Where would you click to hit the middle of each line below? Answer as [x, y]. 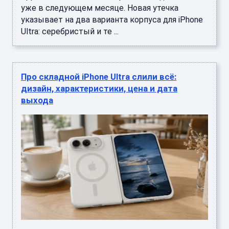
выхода [37, 100]
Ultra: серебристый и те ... [70, 31]
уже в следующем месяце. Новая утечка [100, 8]
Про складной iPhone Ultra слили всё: [99, 76]
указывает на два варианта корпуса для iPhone [112, 19]
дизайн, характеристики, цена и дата [99, 88]
